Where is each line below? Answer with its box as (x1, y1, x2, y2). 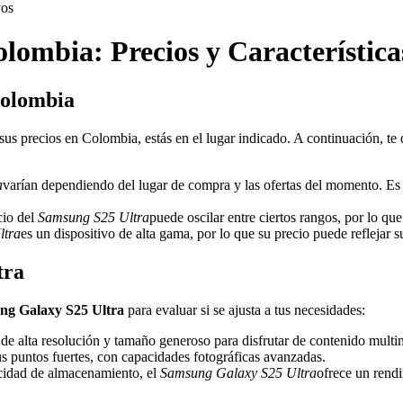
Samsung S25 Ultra (38, 209, 149, 225)
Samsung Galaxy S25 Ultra (160, 364, 317, 381)
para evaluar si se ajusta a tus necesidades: (124, 301, 365, 318)
